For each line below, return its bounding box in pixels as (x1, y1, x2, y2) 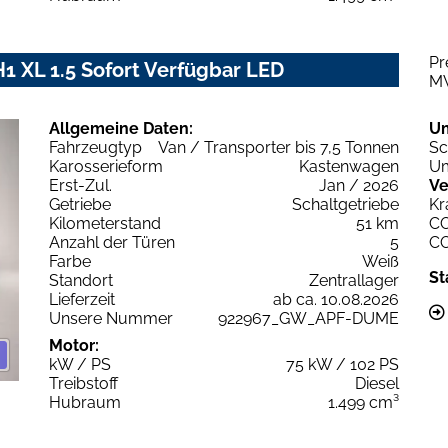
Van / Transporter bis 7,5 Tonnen (158, 137, 399, 157)
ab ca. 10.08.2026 (273, 289, 399, 309)
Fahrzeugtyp (49, 137, 142, 157)
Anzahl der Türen (49, 232, 175, 252)
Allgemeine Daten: (49, 118, 193, 138)
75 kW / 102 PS (286, 354, 399, 374)
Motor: (49, 335, 99, 355)
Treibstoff (49, 373, 118, 393)
